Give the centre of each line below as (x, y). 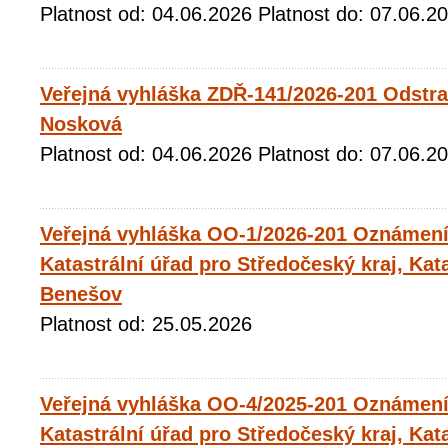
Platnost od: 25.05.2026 (152, 324)
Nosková (81, 124)
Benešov (81, 294)
